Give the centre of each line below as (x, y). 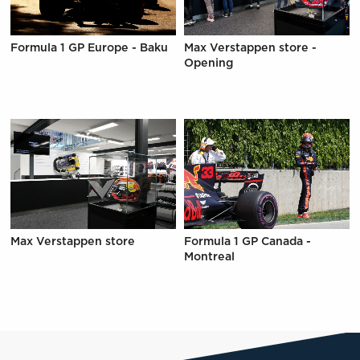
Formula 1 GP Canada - (248, 241)
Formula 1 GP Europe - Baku (89, 49)
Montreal (210, 257)
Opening (209, 64)
